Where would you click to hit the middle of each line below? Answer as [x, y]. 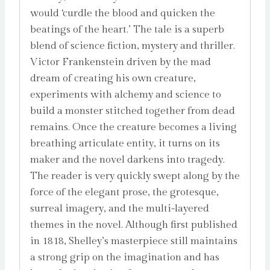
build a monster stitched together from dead [133, 111]
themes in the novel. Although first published [134, 225]
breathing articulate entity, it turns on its [125, 144]
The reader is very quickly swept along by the [135, 176]
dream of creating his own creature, [113, 79]
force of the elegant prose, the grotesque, [124, 193]
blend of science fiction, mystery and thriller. [133, 46]
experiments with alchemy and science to [126, 95]
